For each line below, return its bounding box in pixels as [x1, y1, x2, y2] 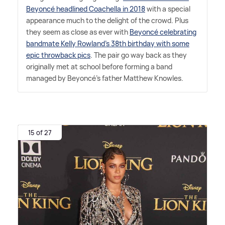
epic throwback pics [26, 50, 90, 60]
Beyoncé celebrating [130, 27, 196, 37]
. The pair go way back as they [90, 50, 187, 60]
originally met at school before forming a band [26, 62, 172, 72]
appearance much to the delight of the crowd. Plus [26, 16, 188, 26]
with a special [145, 4, 190, 14]
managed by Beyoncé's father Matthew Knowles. [26, 73, 183, 83]
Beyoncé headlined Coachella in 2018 [26, 4, 145, 14]
